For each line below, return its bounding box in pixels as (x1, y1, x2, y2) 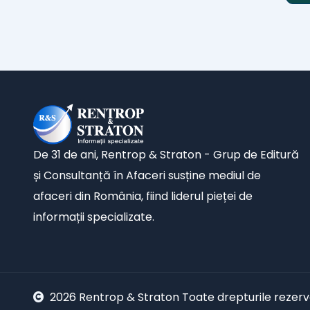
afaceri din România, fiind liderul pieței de (33, 188, 253, 204)
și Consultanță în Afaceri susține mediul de (33, 167, 261, 183)
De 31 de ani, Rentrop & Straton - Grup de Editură (33, 146, 299, 163)
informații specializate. (33, 208, 154, 225)
